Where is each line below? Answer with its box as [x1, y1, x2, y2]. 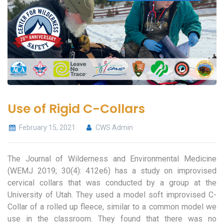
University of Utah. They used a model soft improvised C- [7, 190, 216, 200]
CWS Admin [94, 123, 133, 132]
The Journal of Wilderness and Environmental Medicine [7, 154, 216, 164]
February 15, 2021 [18, 123, 75, 132]
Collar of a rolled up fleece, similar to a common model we [7, 202, 216, 212]
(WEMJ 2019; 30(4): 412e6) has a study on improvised [7, 166, 216, 176]
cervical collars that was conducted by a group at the [7, 178, 216, 188]
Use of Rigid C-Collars [7, 100, 145, 118]
